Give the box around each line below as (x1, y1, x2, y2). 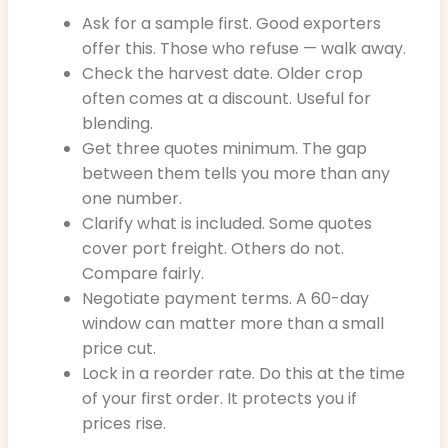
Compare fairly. (82, 262, 204, 286)
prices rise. (82, 412, 166, 436)
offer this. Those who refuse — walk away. (82, 37, 406, 61)
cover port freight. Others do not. (82, 237, 344, 261)
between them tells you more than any (82, 162, 390, 186)
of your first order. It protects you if (82, 387, 357, 411)
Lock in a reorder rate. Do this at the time (82, 362, 405, 386)
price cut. (82, 337, 156, 361)
